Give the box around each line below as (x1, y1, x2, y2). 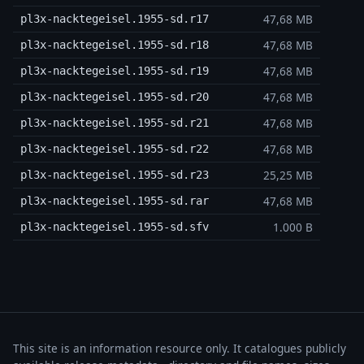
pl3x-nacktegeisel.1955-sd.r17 (19, 12, 209, 26)
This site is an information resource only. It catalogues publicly (13, 340, 346, 357)
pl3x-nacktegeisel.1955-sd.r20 (19, 90, 209, 104)
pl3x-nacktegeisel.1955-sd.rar (19, 194, 209, 208)
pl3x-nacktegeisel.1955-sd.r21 (19, 116, 209, 130)
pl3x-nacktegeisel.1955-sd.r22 (19, 142, 209, 156)
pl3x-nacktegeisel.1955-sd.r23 (19, 168, 209, 182)
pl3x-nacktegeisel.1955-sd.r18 (19, 38, 209, 52)
